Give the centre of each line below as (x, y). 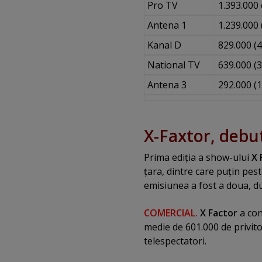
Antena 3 (167, 85)
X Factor (219, 213)
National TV (173, 65)
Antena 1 (167, 25)
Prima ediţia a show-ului (198, 158)
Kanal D (164, 45)
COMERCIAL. (171, 213)
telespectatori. (175, 241)
